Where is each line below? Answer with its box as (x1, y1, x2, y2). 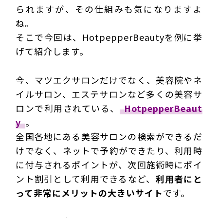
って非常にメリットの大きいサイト (16, 186, 163, 199)
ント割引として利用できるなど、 (16, 172, 156, 185)
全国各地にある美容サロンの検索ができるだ (16, 129, 202, 143)
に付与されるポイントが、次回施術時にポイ (16, 158, 202, 171)
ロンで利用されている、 (16, 101, 120, 114)
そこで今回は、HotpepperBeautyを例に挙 (16, 30, 202, 43)
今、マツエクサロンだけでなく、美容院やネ (16, 73, 202, 86)
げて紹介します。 (16, 44, 89, 57)
